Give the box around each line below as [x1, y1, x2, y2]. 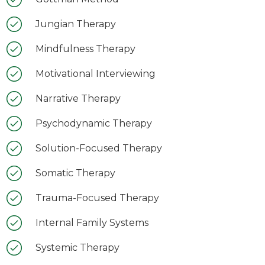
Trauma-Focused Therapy [35, 192, 159, 204]
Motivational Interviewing [35, 68, 156, 80]
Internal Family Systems [35, 217, 148, 229]
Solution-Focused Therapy [35, 143, 162, 154]
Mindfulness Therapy [35, 43, 135, 55]
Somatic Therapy [35, 167, 115, 179]
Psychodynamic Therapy [35, 118, 152, 130]
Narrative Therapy [35, 93, 121, 105]
